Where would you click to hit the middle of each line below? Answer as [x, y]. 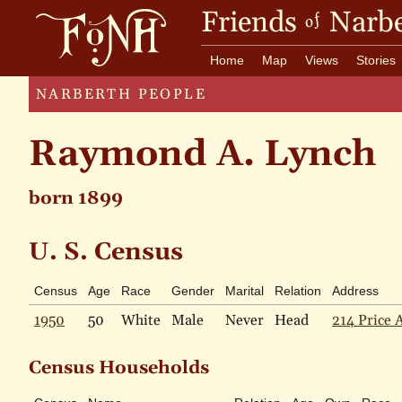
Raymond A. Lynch [202, 155]
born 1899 [76, 198]
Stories [376, 60]
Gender [193, 291]
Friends [252, 23]
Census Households [119, 368]
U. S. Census [106, 252]
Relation [298, 291]
